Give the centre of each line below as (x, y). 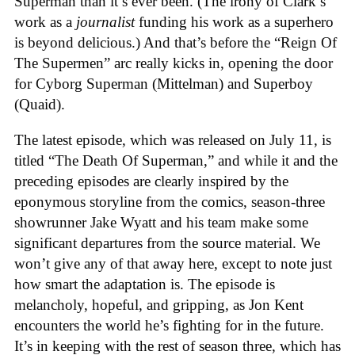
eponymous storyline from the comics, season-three (170, 201)
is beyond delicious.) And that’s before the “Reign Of (176, 43)
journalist (105, 22)
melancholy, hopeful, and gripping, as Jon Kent (159, 304)
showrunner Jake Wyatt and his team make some (161, 222)
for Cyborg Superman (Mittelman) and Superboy (164, 84)
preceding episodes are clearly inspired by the (151, 181)
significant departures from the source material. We (167, 242)
